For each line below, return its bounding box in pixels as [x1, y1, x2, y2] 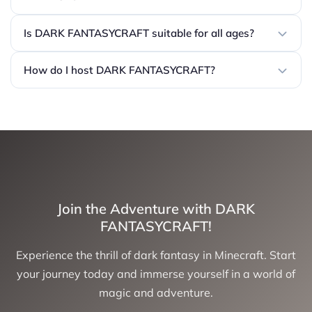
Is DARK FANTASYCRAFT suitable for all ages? [24, 26, 254, 40]
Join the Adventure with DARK [57, 200, 255, 218]
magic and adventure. [99, 286, 213, 300]
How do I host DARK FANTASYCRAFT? [24, 63, 215, 77]
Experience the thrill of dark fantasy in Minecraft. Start [16, 248, 296, 263]
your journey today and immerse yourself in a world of [17, 267, 295, 281]
